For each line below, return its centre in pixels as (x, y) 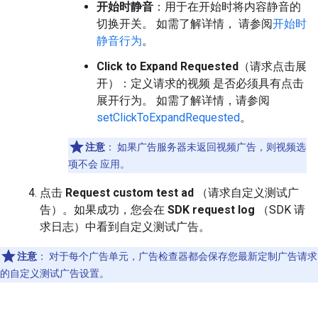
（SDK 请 (280, 210)
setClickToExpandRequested (168, 118)
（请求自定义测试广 (246, 193)
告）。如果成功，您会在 (104, 210)
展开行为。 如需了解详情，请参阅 (183, 101)
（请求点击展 (273, 67)
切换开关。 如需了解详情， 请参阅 (185, 24)
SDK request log (211, 210)
